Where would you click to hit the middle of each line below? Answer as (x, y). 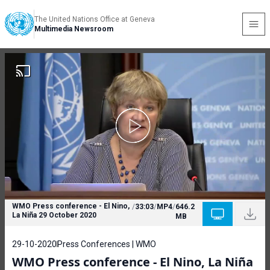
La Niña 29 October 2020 (54, 215)
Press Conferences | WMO (107, 244)
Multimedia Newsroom (74, 29)
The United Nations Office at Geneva (95, 19)
